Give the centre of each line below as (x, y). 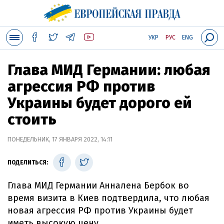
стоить (32, 119)
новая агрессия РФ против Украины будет (100, 210)
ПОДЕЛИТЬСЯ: (28, 162)
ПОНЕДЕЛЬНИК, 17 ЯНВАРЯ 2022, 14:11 (60, 139)
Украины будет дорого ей (100, 103)
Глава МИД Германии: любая (109, 70)
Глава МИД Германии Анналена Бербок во (98, 185)
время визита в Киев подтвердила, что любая (108, 198)
